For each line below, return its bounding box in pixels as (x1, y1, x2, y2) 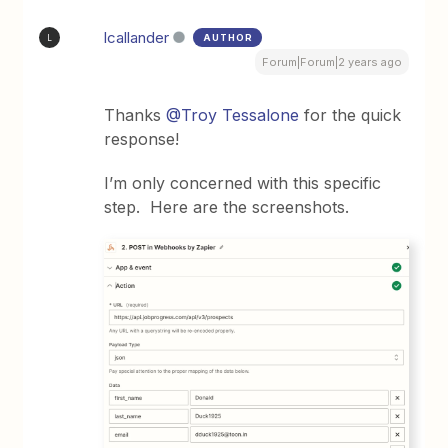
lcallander (104, 28, 170, 47)
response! (104, 129, 180, 149)
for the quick (299, 105, 402, 125)
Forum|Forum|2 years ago (261, 55, 402, 69)
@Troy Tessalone (166, 105, 300, 125)
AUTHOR (203, 32, 254, 43)
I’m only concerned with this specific (104, 173, 382, 193)
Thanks (104, 105, 167, 125)
